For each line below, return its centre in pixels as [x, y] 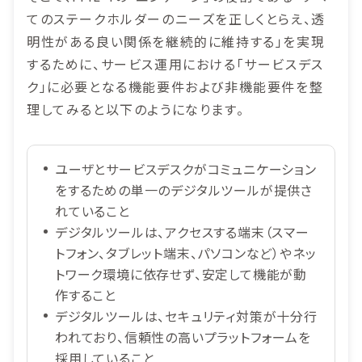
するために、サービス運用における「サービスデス [175, 64]
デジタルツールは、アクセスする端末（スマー [182, 232]
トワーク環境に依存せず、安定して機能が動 [181, 274]
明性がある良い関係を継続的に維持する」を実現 [176, 42]
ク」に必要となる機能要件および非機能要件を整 [175, 87]
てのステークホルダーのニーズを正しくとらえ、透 [176, 19]
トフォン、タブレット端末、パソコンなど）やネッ [186, 253]
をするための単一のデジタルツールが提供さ [184, 190]
